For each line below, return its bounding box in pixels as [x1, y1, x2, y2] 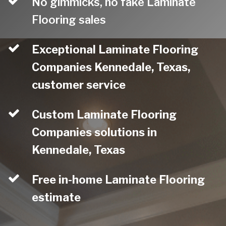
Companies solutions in [32, 126, 157, 139]
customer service [32, 78, 126, 91]
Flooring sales [32, 13, 106, 26]
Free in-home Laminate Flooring [32, 173, 205, 186]
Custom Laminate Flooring [32, 108, 177, 121]
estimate [32, 191, 81, 204]
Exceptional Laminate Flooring [32, 43, 199, 56]
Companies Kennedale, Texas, [32, 61, 191, 74]
